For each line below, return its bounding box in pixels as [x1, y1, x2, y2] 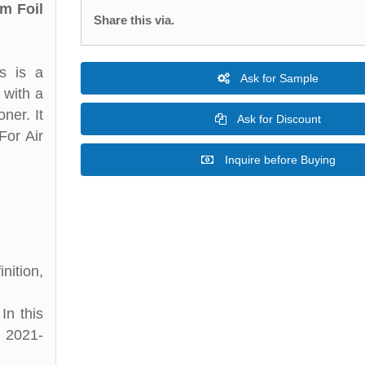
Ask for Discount [235, 112, 321, 125]
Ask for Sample [238, 72, 319, 85]
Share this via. [94, 13, 174, 27]
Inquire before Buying [221, 153, 336, 166]
